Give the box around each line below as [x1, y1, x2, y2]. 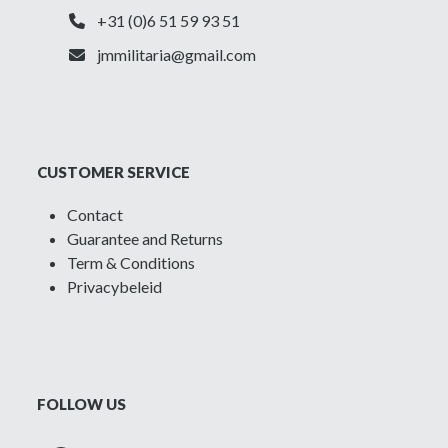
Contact [67, 205, 124, 225]
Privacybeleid [67, 277, 163, 297]
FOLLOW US [37, 395, 127, 414]
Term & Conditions [67, 253, 196, 273]
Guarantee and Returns [67, 229, 224, 249]
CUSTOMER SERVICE [37, 163, 191, 182]
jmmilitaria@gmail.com [97, 45, 257, 65]
